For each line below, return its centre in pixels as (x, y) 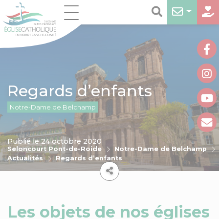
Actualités (25, 158)
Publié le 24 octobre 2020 (55, 141)
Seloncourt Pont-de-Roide (55, 149)
